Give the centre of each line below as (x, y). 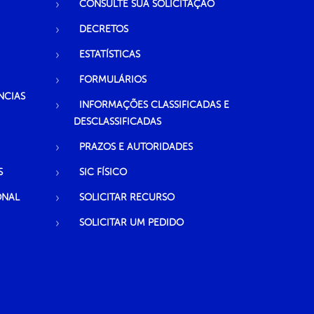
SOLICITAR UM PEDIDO (131, 222)
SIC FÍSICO (103, 172)
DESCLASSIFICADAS (117, 121)
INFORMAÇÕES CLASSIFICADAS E (154, 104)
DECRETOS (103, 29)
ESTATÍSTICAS (109, 54)
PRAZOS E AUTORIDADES (136, 146)
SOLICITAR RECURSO (127, 197)
